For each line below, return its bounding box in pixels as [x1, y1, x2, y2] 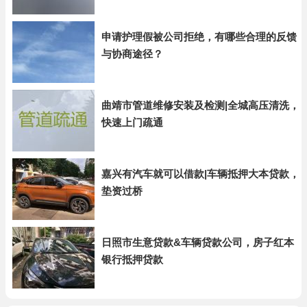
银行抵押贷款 [101, 254, 163, 265]
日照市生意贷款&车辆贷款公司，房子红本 [101, 236, 294, 248]
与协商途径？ [101, 48, 163, 60]
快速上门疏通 [101, 116, 163, 128]
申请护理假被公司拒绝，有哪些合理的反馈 [101, 31, 297, 42]
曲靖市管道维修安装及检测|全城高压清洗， [101, 99, 299, 111]
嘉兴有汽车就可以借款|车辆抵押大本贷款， [101, 168, 299, 180]
